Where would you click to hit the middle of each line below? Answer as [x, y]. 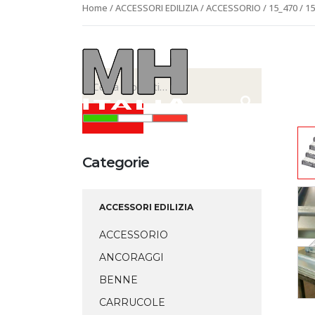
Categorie [116, 162]
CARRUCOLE [132, 302]
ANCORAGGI [131, 257]
